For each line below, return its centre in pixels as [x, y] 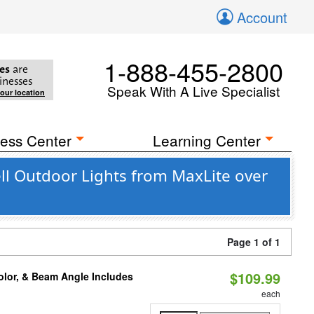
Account [262, 17]
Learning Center [207, 140]
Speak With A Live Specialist [193, 91]
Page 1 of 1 [254, 242]
